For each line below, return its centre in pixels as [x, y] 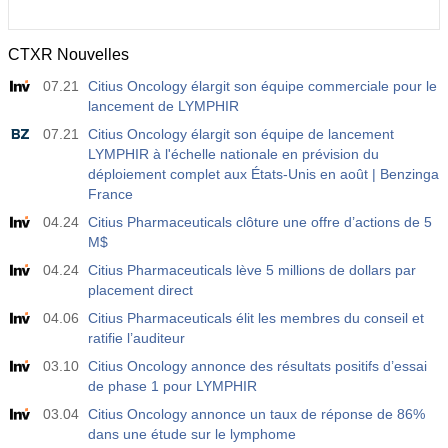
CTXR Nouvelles [68, 54]
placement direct [140, 290]
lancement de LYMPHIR [163, 106]
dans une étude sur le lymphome [192, 434]
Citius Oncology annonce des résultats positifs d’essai [257, 366]
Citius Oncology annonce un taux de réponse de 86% [256, 414]
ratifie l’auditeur [136, 338]
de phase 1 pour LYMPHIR [172, 386]
